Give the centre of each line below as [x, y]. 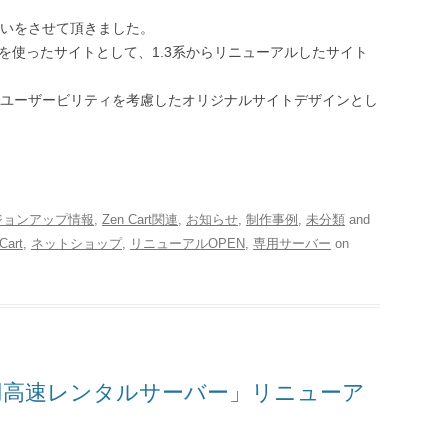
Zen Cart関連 [140, 219]
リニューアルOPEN [187, 243]
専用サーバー [292, 243]
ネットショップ [76, 243]
